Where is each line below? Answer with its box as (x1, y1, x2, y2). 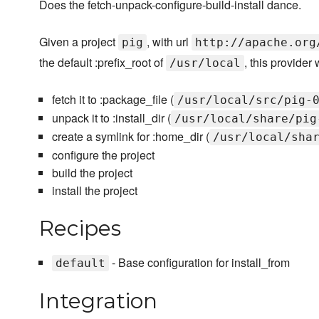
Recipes (39, 215, 121, 242)
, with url (147, 33, 192, 51)
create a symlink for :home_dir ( (51, 128, 209, 145)
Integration (39, 288, 157, 315)
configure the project (51, 147, 155, 164)
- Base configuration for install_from (108, 254, 290, 271)
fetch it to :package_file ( (51, 91, 174, 108)
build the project (51, 164, 132, 182)
